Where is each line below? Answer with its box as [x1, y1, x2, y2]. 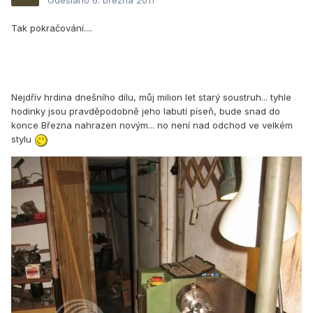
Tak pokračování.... [11, 22, 92, 34]
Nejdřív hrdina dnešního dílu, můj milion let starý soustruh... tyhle [11, 92, 291, 103]
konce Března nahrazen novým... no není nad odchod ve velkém [11, 119, 293, 131]
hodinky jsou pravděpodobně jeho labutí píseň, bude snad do [11, 105, 280, 117]
